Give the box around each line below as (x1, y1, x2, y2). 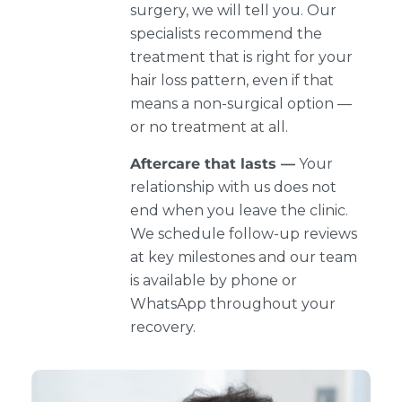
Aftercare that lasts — (130, 154, 295, 172)
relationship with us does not (130, 178, 336, 196)
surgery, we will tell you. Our (130, 2, 336, 20)
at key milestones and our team (130, 248, 357, 266)
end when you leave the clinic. (130, 201, 348, 219)
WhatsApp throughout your (130, 294, 336, 312)
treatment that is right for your (130, 48, 353, 66)
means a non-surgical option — (130, 95, 352, 113)
